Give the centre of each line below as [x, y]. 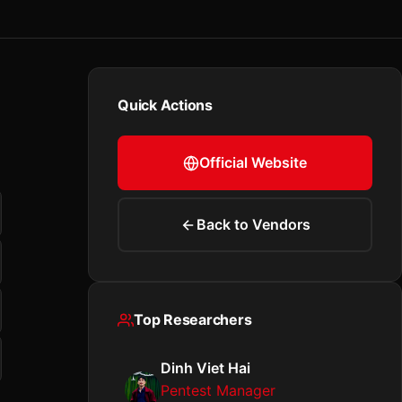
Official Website [253, 162]
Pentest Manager [218, 390]
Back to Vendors [253, 224]
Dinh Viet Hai [205, 368]
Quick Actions [165, 105]
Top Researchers [193, 319]
